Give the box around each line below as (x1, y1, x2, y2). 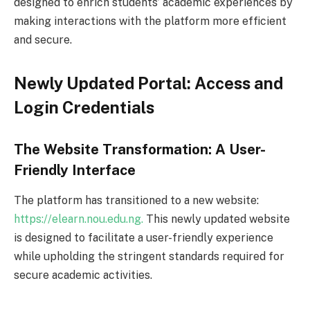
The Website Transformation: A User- (14, 141, 266, 158)
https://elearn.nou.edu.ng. (14, 212, 143, 226)
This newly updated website (143, 212, 290, 226)
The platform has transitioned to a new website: (14, 194, 259, 208)
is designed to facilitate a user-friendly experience (14, 231, 273, 245)
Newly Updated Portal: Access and (14, 73, 283, 93)
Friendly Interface (14, 162, 136, 179)
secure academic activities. (14, 268, 152, 282)
